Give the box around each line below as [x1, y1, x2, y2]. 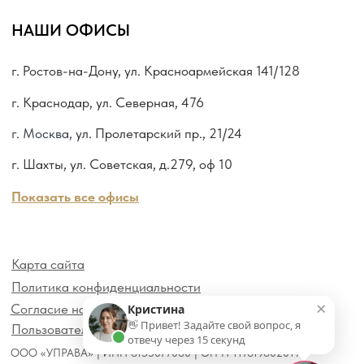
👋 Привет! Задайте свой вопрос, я [128, 318, 301, 332]
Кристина [128, 301, 184, 317]
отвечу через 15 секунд [128, 332, 245, 347]
